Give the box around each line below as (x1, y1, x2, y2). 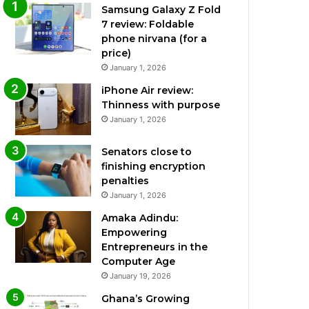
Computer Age (101, 255, 176, 268)
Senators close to (101, 146, 192, 159)
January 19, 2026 (110, 271, 172, 281)
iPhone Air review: (101, 84, 194, 97)
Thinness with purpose (101, 99, 221, 112)
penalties (101, 175, 150, 188)
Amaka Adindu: (101, 212, 179, 225)
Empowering (101, 226, 168, 239)
